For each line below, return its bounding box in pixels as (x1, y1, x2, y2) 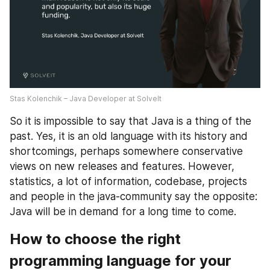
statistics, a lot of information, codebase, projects (10, 175, 247, 188)
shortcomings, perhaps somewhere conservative (10, 145, 243, 158)
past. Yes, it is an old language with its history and (10, 130, 248, 143)
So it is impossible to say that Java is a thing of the (10, 115, 251, 128)
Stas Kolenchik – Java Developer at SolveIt (10, 94, 162, 104)
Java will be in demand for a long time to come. (10, 206, 236, 218)
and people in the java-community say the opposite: (10, 190, 257, 203)
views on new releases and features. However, (10, 160, 234, 173)
